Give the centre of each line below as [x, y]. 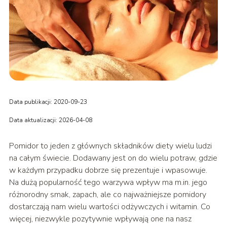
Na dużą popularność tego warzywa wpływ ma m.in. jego [108, 183]
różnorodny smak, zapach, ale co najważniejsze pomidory [107, 195]
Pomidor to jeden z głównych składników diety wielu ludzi [110, 146]
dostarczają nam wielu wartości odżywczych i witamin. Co [109, 207]
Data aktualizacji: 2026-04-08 [50, 120]
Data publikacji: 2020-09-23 [48, 102]
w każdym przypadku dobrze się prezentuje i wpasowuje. [108, 171]
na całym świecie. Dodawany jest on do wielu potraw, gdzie [113, 158]
